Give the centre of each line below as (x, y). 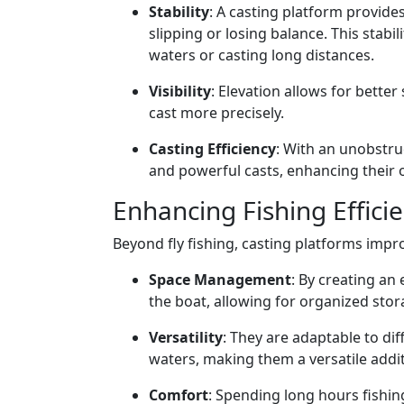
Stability (179, 12)
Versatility (186, 337)
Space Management (220, 280)
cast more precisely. (216, 113)
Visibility (180, 91)
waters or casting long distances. (262, 55)
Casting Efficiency (212, 149)
